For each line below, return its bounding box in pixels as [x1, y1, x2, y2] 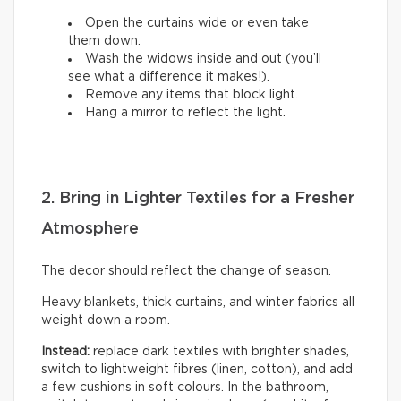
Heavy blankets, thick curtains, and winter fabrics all [41, 296, 354, 310]
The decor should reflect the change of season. [41, 265, 331, 278]
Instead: [41, 346, 93, 359]
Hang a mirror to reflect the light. [85, 107, 289, 120]
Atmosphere [41, 221, 139, 238]
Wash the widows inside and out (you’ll [85, 53, 321, 66]
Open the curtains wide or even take [85, 17, 309, 30]
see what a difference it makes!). [68, 71, 269, 84]
